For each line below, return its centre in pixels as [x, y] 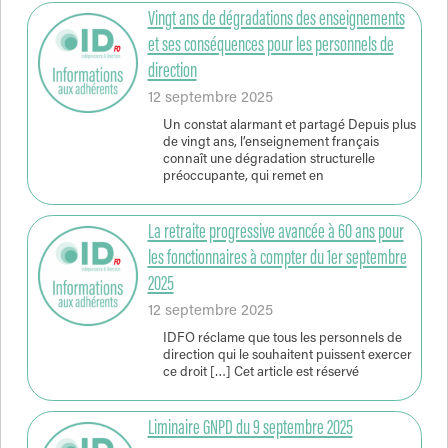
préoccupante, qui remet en [243, 176]
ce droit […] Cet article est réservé [260, 372]
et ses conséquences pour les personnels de [270, 46]
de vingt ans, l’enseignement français [270, 142]
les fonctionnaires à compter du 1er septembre [277, 259]
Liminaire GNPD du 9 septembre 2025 [250, 429]
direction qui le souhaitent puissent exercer [287, 355]
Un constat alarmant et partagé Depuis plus [289, 125]
